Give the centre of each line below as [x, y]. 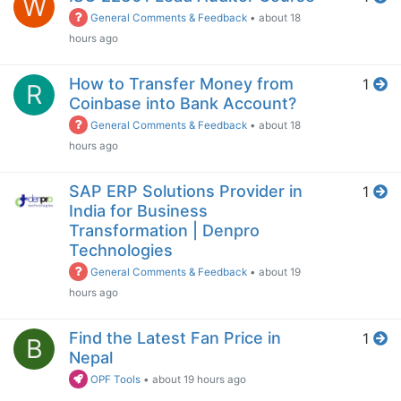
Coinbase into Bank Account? [183, 104]
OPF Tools [115, 380]
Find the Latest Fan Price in [175, 338]
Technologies [121, 251]
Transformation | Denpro [164, 231]
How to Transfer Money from [181, 84]
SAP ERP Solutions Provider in [186, 192]
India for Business [138, 211]
